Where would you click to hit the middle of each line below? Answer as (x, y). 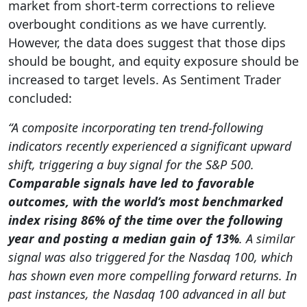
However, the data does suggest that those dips (147, 42)
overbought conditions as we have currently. (137, 24)
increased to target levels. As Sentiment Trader (145, 79)
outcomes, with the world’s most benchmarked (146, 201)
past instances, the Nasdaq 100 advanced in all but (147, 294)
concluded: (40, 98)
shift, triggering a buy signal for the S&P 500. (131, 164)
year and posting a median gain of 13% (124, 238)
